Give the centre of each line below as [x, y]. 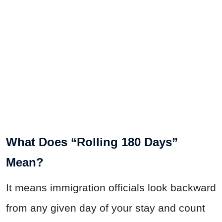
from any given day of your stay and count [106, 208]
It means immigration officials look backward [111, 188]
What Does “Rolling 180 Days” [92, 142]
